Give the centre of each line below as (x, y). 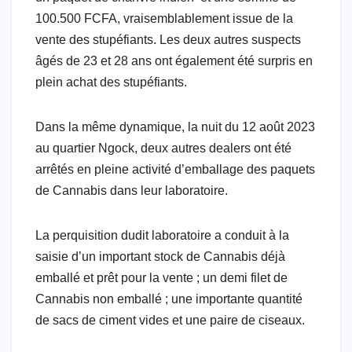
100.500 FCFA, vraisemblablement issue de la (164, 18)
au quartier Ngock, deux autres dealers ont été (163, 148)
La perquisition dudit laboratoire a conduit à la (162, 235)
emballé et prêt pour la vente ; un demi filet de (161, 277)
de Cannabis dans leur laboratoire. (132, 190)
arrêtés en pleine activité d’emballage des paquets (175, 169)
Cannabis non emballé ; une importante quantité (169, 299)
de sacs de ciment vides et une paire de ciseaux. (170, 320)
